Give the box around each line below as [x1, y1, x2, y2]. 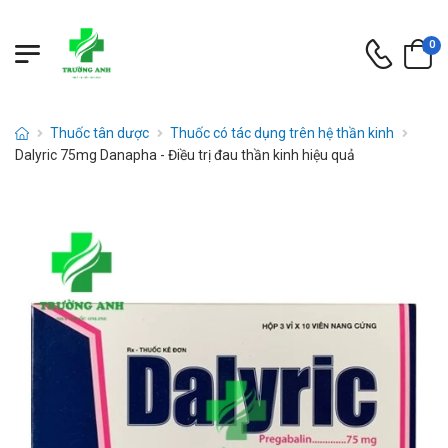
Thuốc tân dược [50, 125, 150, 141]
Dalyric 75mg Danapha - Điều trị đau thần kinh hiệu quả [15, 147, 355, 163]
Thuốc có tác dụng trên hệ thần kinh [170, 125, 395, 141]
